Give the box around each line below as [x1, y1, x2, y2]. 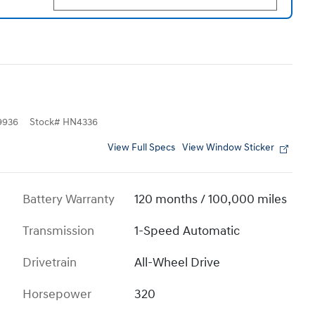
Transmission [22, 223, 94, 240]
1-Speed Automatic [134, 223, 240, 240]
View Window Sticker [182, 142, 274, 154]
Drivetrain [22, 255, 77, 271]
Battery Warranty [22, 191, 115, 208]
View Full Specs [108, 142, 175, 154]
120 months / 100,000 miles [134, 191, 288, 208]
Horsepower [22, 286, 91, 303]
